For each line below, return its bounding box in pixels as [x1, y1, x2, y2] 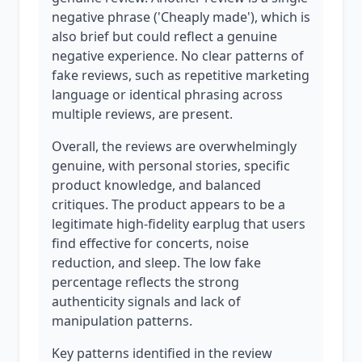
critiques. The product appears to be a [52, 196, 285, 213]
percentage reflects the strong [52, 273, 239, 291]
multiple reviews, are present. [52, 105, 233, 123]
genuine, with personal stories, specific [52, 157, 290, 175]
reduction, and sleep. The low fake [52, 254, 261, 271]
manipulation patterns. [52, 312, 192, 330]
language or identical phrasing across [52, 86, 283, 103]
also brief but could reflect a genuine [52, 27, 277, 45]
